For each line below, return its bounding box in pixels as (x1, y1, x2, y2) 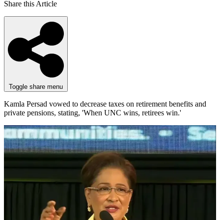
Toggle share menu (9, 82, 63, 90)
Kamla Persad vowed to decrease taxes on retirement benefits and (4, 99, 206, 108)
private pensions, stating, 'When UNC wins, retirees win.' (4, 108, 181, 117)
